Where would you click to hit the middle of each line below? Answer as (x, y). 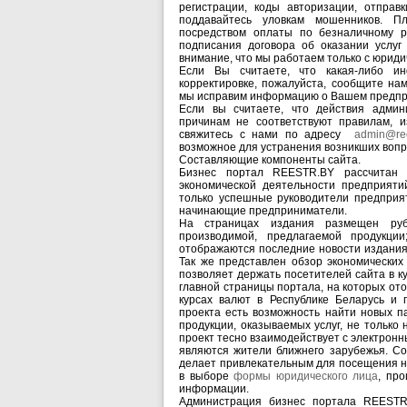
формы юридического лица (306, 376)
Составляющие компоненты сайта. (270, 160)
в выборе (207, 376)
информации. (214, 389)
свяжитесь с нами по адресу (267, 134)
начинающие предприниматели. (263, 211)
